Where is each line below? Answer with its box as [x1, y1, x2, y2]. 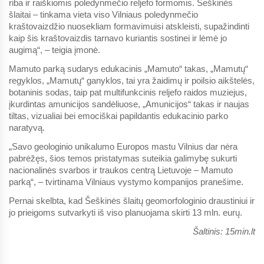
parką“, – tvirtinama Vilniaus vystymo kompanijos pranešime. [9, 176, 243, 187]
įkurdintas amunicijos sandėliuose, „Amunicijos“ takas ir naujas [9, 98, 249, 109]
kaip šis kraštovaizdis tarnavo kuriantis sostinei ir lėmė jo [9, 32, 227, 43]
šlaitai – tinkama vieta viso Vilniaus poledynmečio [9, 9, 198, 19]
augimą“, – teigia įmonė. [9, 44, 100, 55]
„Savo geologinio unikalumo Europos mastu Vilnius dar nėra [9, 141, 237, 151]
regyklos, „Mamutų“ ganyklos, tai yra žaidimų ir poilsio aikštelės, [9, 75, 255, 85]
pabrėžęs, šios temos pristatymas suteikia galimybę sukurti [9, 153, 237, 163]
